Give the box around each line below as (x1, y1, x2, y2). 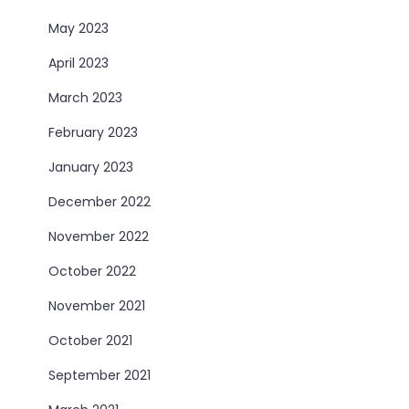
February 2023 (48, 123, 139, 142)
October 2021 (48, 331, 133, 350)
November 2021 (48, 297, 146, 315)
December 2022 (48, 193, 152, 211)
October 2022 (48, 262, 137, 280)
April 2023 (48, 54, 110, 72)
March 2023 (48, 89, 123, 107)
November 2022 (48, 227, 150, 246)
